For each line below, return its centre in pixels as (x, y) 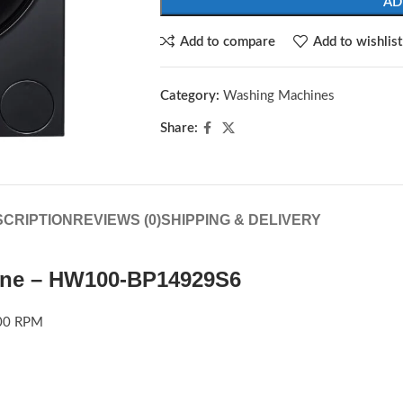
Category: (189, 96)
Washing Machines (278, 96)
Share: (179, 128)
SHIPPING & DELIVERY (241, 219)
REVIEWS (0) (116, 219)
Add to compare (227, 41)
